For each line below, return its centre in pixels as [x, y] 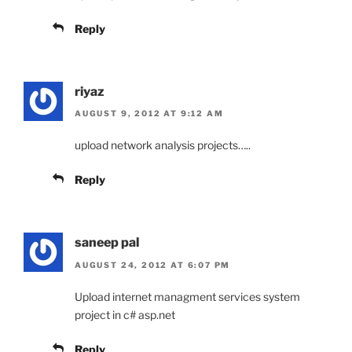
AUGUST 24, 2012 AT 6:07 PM [153, 264]
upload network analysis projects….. [163, 145]
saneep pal [107, 243]
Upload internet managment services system [187, 296]
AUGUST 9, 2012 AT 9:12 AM [149, 114]
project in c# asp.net [125, 314]
